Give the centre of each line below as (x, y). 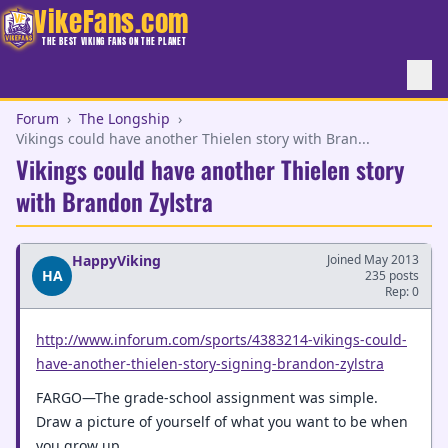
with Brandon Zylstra (114, 201)
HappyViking (116, 260)
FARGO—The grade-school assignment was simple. (207, 397)
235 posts (392, 275)
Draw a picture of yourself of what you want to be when (222, 421)
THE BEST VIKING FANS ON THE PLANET (114, 41)
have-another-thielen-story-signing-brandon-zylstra (210, 363)
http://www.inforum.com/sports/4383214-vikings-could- (221, 339)
